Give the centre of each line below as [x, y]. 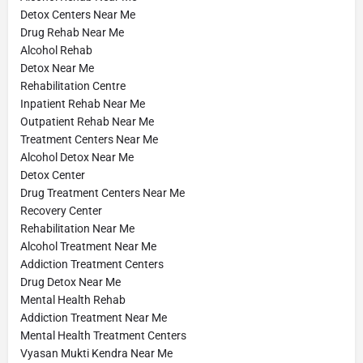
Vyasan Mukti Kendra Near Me [96, 354]
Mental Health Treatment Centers [103, 336]
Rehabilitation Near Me [77, 229]
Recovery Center [61, 211]
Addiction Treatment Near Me [94, 318]
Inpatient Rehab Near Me [83, 104]
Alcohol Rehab [56, 51]
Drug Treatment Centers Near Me [102, 193]
